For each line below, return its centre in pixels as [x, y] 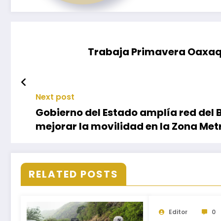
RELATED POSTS [74, 174]
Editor [178, 212]
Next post [55, 97]
